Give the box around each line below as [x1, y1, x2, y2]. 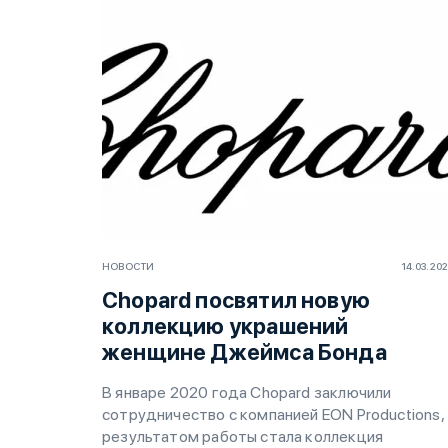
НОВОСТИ [102, 259, 155, 272]
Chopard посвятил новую [102, 286, 370, 313]
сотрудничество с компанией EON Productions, [102, 404, 444, 424]
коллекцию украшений [102, 312, 349, 339]
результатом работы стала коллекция [102, 426, 384, 446]
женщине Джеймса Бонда [102, 338, 387, 365]
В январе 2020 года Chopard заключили [102, 382, 392, 402]
